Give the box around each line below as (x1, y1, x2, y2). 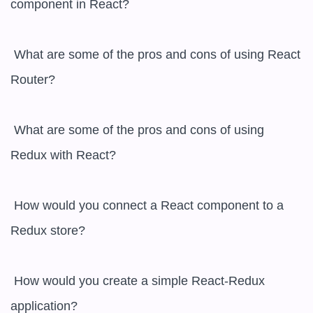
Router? (10, 73, 55, 87)
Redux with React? (10, 148, 116, 162)
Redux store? (10, 224, 85, 238)
